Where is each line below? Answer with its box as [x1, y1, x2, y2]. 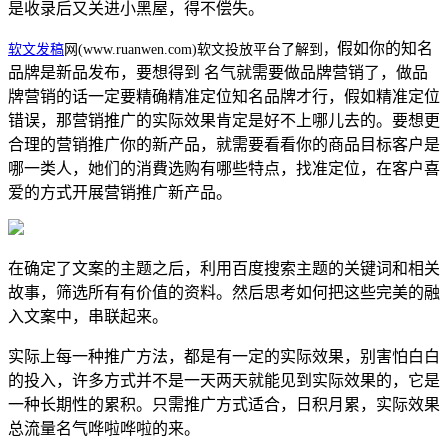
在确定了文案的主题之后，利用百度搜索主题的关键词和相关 [8, 259, 440, 277]
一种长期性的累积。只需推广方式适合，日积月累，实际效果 [8, 395, 440, 413]
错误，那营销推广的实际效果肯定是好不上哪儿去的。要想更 [8, 111, 440, 129]
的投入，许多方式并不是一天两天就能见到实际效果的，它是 [8, 371, 440, 389]
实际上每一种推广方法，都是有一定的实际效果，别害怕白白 [8, 347, 440, 365]
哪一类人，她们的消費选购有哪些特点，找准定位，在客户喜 [8, 159, 440, 177]
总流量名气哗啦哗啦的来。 [8, 419, 200, 437]
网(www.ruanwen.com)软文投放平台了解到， [64, 41, 337, 57]
